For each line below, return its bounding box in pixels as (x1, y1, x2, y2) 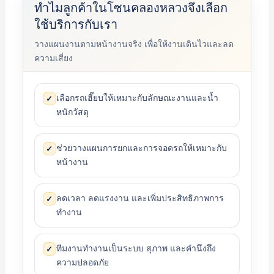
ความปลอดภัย (56, 257, 109, 268)
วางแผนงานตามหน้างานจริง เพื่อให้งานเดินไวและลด (34, 39, 234, 50)
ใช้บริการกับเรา (34, 17, 117, 32)
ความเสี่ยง (34, 53, 73, 64)
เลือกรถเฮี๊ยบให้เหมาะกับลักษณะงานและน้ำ (56, 92, 218, 103)
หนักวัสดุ (56, 106, 89, 117)
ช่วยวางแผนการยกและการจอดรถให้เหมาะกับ (56, 143, 227, 154)
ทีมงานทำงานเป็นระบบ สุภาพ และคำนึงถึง (56, 243, 216, 254)
